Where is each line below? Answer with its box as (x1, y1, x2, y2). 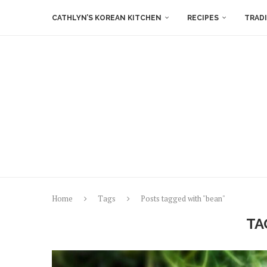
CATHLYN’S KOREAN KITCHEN (52, 14, 162, 22)
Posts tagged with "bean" (141, 193, 225, 204)
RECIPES (187, 14, 219, 22)
